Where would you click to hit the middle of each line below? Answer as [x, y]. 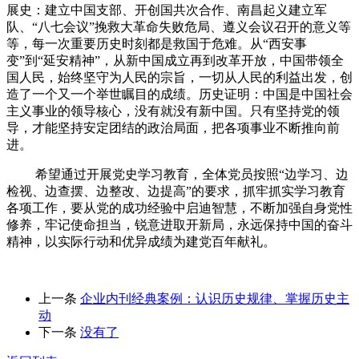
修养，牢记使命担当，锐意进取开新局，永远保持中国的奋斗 [179, 224]
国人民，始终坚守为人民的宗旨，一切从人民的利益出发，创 [179, 77]
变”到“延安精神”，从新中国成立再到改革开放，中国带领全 [175, 60]
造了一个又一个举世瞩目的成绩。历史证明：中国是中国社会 [179, 94]
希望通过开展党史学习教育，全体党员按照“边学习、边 [190, 174]
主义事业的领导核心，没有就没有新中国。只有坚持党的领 [173, 111]
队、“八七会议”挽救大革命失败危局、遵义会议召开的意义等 [179, 26]
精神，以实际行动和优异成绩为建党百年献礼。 [141, 241]
